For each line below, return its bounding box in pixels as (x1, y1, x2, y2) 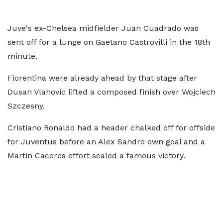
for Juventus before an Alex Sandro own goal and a (7, 137, 205, 146)
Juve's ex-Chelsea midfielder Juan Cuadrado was (7, 23, 199, 33)
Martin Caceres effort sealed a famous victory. (7, 151, 185, 160)
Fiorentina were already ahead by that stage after (7, 73, 197, 83)
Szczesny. (7, 101, 45, 111)
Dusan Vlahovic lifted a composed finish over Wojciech (7, 87, 216, 97)
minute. (7, 51, 37, 61)
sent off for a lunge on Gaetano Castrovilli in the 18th (7, 37, 210, 47)
